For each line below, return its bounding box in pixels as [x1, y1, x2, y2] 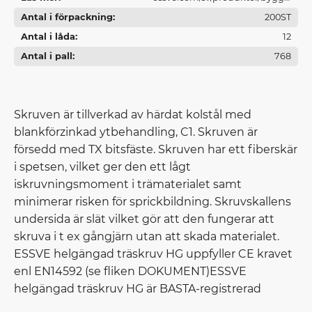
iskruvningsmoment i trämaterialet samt [14, 178, 242, 192]
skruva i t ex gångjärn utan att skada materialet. [14, 230, 279, 244]
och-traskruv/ [231, 12, 291, 23]
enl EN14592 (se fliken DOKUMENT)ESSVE [14, 265, 247, 279]
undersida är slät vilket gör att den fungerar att [14, 212, 274, 226]
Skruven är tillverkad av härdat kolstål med [14, 108, 251, 122]
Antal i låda [21, 31, 75, 42]
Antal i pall [21, 51, 72, 62]
